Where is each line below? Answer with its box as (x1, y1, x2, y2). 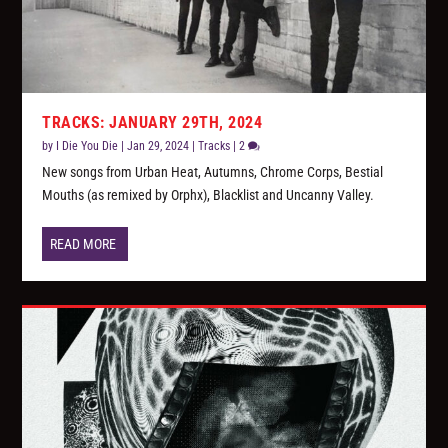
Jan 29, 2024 (127, 139, 190, 154)
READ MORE (50, 236, 117, 253)
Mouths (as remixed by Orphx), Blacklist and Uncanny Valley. (42, 187, 375, 204)
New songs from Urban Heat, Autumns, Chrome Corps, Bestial (42, 164, 384, 181)
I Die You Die (56, 139, 119, 154)
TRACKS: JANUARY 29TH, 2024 (42, 113, 263, 133)
